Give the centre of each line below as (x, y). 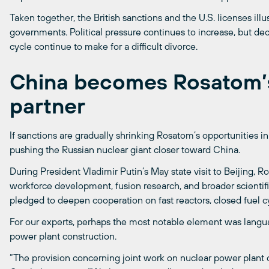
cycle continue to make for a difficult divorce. (104, 47)
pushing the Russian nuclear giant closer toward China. (125, 149)
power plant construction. (63, 236)
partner (47, 106)
